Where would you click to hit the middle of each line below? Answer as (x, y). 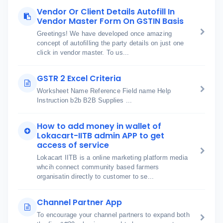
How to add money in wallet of (99, 126)
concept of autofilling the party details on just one (111, 43)
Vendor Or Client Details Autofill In (106, 12)
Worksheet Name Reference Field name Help (104, 91)
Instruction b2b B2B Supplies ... (85, 100)
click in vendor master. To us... (83, 53)
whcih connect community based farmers (98, 167)
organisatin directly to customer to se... (96, 176)
